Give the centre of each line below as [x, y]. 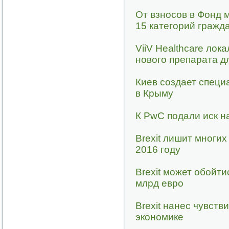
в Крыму [154, 93]
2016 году [158, 150]
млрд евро [159, 183]
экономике [159, 217]
